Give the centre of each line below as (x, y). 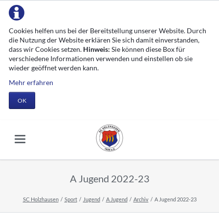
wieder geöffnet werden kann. (54, 68)
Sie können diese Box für (147, 49)
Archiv (141, 199)
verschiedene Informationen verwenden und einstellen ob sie (100, 58)
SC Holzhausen (41, 199)
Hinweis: (96, 49)
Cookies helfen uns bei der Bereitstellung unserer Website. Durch (107, 31)
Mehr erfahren (31, 82)
